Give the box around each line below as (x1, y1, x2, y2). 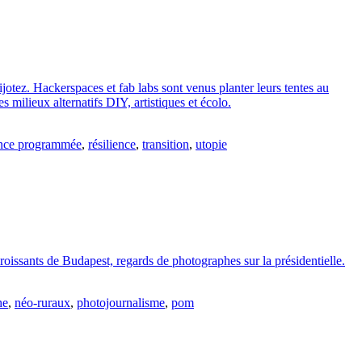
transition (142, 137, 189, 152)
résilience (88, 137, 136, 152)
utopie (196, 137, 227, 152)
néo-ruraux (15, 295, 70, 309)
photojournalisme (77, 295, 165, 309)
